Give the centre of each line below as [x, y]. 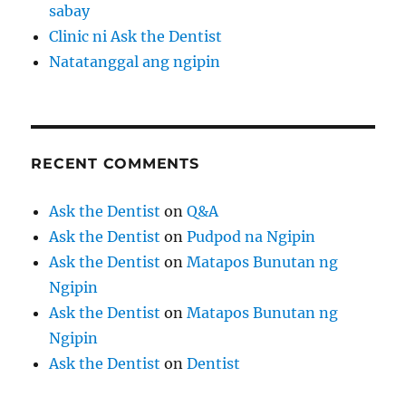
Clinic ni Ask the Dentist [136, 37]
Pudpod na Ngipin [251, 237]
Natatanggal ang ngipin [135, 62]
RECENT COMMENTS [115, 164]
